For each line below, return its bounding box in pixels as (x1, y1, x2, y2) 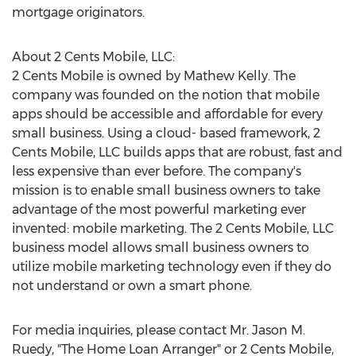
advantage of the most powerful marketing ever (12, 202, 306, 217)
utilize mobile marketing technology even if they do (12, 259, 331, 274)
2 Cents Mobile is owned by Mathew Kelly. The (12, 68, 296, 83)
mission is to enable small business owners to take (12, 183, 320, 198)
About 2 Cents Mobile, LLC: (12, 49, 175, 64)
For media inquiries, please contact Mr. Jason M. (12, 323, 305, 338)
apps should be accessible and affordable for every (12, 106, 323, 122)
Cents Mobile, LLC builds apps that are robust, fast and (12, 145, 342, 160)
